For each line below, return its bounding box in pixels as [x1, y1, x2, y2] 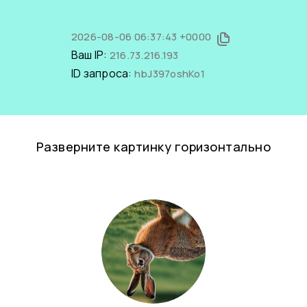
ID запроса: [71, 66, 134, 81]
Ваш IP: [71, 47, 110, 62]
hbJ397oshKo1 [134, 66, 205, 81]
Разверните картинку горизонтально [36, 138, 271, 155]
